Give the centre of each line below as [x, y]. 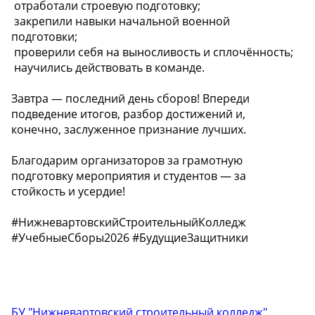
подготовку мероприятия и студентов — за [129, 175]
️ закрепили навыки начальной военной [121, 21]
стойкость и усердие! [68, 191]
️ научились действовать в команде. [108, 67]
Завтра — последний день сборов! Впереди [130, 98]
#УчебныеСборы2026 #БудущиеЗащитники [130, 237]
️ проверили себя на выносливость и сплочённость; [152, 52]
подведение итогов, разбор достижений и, [128, 114]
